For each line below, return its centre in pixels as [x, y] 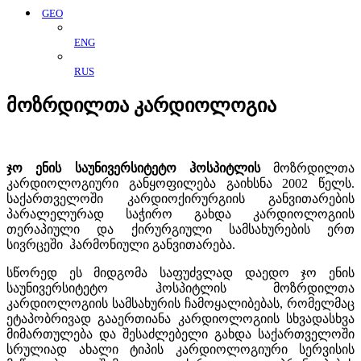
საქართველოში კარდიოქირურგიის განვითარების [180, 198]
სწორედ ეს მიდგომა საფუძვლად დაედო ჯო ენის [180, 272]
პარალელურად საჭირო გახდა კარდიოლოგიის [180, 214]
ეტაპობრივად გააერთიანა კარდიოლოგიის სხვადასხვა [180, 318]
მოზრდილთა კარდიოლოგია [141, 105]
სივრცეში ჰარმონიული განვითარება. [121, 244]
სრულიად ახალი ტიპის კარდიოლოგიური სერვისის [180, 349]
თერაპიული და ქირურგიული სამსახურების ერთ [180, 229]
